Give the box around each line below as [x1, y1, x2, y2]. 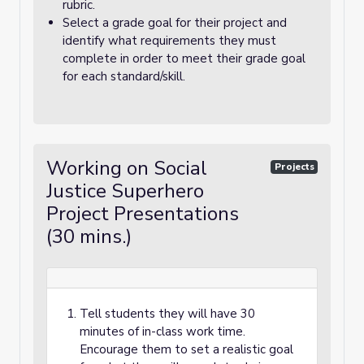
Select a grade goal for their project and [63, 15, 287, 31]
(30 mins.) [46, 223, 132, 249]
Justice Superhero [46, 178, 204, 204]
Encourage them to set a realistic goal [80, 341, 293, 357]
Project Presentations [46, 201, 239, 227]
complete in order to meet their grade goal [63, 50, 305, 67]
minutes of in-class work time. [80, 323, 245, 340]
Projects [274, 160, 314, 173]
